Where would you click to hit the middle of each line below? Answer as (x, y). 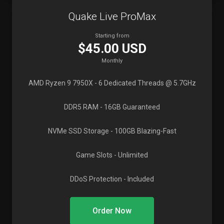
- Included (138, 179)
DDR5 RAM (81, 107)
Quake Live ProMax (112, 16)
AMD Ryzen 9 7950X (60, 83)
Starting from (112, 36)
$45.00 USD (112, 48)
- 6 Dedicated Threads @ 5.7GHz (144, 83)
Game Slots (94, 155)
